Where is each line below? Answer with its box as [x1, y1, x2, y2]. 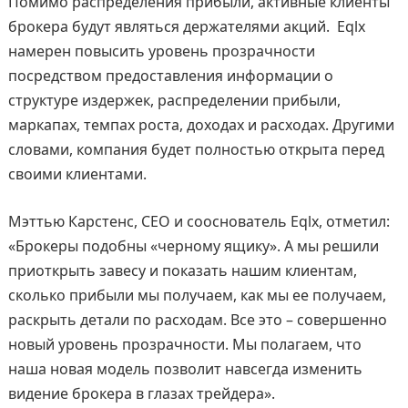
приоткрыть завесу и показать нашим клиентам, [7, 260, 357, 280]
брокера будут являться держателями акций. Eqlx [7, 15, 365, 36]
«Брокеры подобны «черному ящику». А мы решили [7, 235, 379, 256]
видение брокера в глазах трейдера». [7, 382, 275, 403]
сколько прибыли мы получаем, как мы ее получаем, [7, 284, 386, 305]
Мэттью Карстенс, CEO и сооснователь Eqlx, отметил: [7, 210, 390, 231]
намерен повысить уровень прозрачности [7, 40, 315, 61]
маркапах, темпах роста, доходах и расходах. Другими [7, 114, 394, 135]
